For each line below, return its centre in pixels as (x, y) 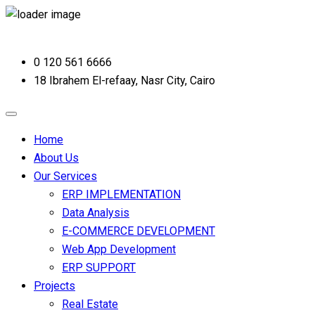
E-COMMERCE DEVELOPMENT (139, 231)
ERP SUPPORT (99, 268)
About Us (56, 158)
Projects (54, 286)
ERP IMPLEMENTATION (121, 194)
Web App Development (119, 249)
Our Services (65, 176)
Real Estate (90, 304)
